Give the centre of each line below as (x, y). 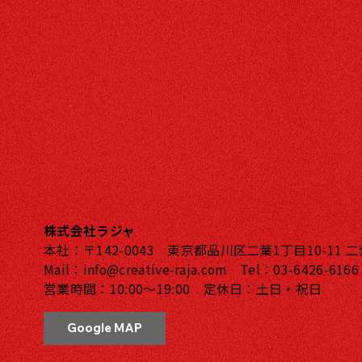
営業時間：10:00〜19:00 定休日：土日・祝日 (183, 288)
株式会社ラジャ (90, 230)
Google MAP (105, 328)
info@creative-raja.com (155, 269)
